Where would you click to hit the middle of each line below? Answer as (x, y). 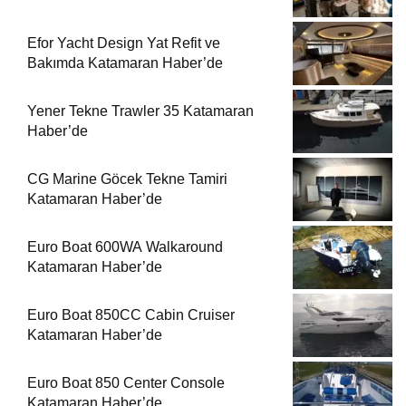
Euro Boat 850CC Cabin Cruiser (131, 314)
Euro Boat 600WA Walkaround (125, 246)
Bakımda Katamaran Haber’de (125, 63)
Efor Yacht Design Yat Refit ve (124, 43)
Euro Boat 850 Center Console (126, 382)
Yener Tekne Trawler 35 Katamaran (140, 111)
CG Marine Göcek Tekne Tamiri (127, 179)
